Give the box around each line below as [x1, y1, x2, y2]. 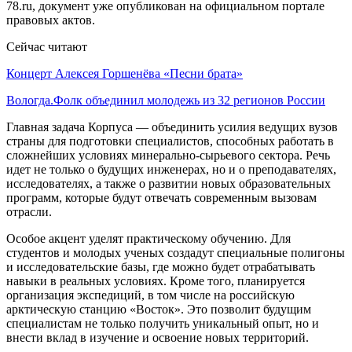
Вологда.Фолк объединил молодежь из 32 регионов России [6, 93, 325, 107]
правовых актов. [6, 13, 95, 27]
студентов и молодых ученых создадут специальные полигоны [6, 245, 345, 259]
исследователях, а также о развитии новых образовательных [6, 176, 331, 190]
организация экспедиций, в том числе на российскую [6, 288, 295, 302]
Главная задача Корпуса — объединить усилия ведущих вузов [6, 119, 338, 134]
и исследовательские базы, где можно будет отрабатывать [6, 259, 315, 273]
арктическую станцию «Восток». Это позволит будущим [6, 302, 311, 316]
